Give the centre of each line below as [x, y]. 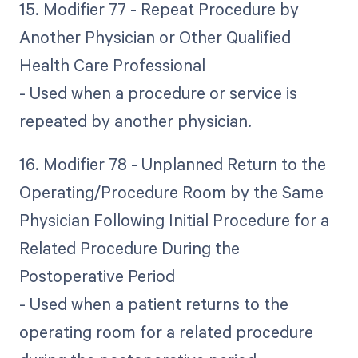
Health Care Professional [112, 65]
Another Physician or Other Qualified [155, 37]
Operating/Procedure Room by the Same [171, 192]
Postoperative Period [97, 276]
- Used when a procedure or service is [158, 93]
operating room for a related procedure [166, 332]
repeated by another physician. [135, 121]
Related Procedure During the [129, 248]
